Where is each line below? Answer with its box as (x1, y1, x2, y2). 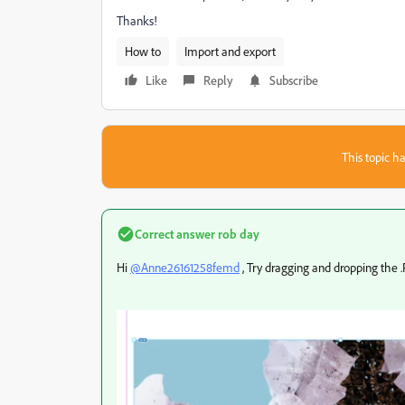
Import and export (184, 43, 276, 59)
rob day (215, 226, 259, 241)
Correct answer (135, 226, 215, 241)
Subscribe (269, 72, 318, 88)
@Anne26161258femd (130, 259, 240, 275)
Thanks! (117, 13, 157, 28)
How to (125, 43, 161, 59)
